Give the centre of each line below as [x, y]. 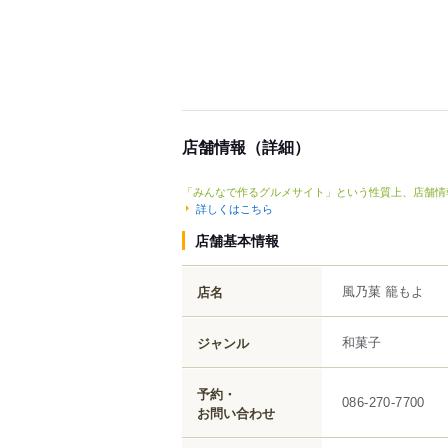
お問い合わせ [236, 412]
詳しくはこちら [234, 207]
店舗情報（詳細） [246, 146]
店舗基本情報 [237, 239]
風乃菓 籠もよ [383, 290]
